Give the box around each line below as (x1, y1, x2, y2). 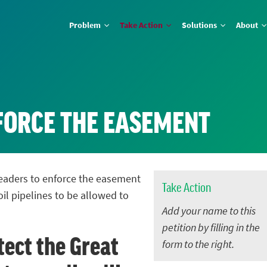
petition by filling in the (162, 220, 260, 235)
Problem (69, 19, 103, 32)
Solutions (182, 19, 219, 32)
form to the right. (162, 237, 235, 252)
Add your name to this (162, 203, 256, 218)
